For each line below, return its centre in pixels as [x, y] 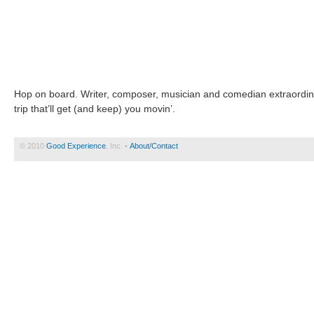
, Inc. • [118, 145]
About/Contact [154, 145]
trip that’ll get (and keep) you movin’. [95, 108]
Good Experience [76, 145]
